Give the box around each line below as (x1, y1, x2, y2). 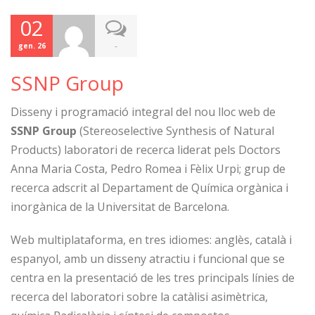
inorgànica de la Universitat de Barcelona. (11, 199, 229, 214)
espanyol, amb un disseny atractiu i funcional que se (11, 251, 285, 266)
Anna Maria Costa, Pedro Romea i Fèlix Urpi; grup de (11, 161, 285, 176)
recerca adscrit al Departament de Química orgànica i (11, 180, 288, 195)
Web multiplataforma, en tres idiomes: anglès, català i (11, 232, 292, 247)
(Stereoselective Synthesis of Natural (77, 123, 274, 139)
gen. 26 (18, 41, 46, 51)
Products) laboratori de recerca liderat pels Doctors (11, 142, 281, 157)
